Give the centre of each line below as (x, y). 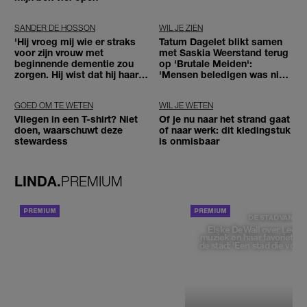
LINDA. (38, 181)
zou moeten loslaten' (63, 86)
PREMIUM (92, 181)
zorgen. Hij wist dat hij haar (76, 75)
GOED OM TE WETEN (54, 106)
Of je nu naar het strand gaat (224, 119)
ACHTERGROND (100, 211)
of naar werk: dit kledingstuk (225, 130)
